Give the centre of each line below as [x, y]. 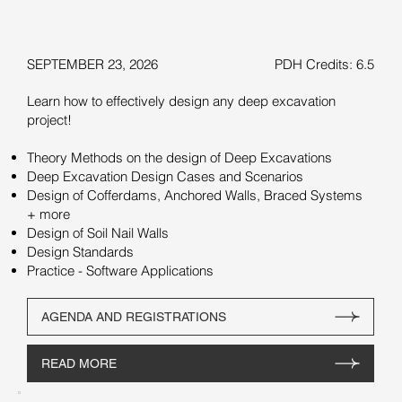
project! [49, 119]
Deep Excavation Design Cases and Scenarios [165, 176]
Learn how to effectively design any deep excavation [181, 100]
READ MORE [79, 363]
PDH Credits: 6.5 [324, 64]
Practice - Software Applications [120, 270]
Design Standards [80, 251]
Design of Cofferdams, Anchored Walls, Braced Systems [194, 195]
